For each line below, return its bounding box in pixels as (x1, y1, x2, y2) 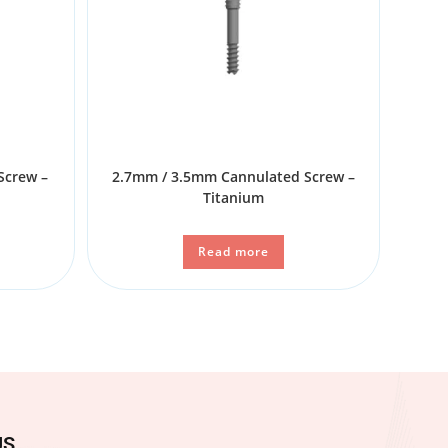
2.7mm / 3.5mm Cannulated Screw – (112, 166, 355, 186)
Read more (198, 242, 269, 260)
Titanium (203, 187, 264, 207)
